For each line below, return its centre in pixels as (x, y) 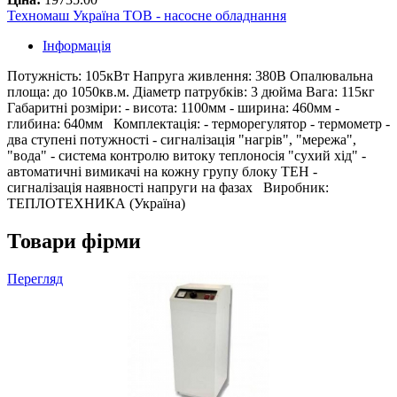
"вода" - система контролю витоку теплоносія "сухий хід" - (187, 156)
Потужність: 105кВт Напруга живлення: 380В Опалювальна (190, 76)
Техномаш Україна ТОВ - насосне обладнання (147, 16)
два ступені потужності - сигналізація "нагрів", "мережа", (182, 140)
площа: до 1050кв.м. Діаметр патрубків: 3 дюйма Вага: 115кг (191, 92)
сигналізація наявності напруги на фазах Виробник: (168, 188)
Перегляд (35, 279)
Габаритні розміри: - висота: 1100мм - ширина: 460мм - (173, 108)
